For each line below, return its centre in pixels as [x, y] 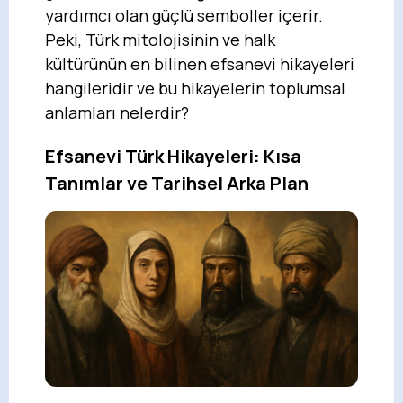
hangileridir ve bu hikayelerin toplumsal [195, 88]
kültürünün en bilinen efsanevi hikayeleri [200, 63]
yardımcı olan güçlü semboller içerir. [184, 15]
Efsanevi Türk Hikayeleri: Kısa [173, 156]
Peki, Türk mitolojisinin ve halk [160, 39]
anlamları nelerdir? [117, 112]
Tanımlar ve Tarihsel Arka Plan [177, 183]
